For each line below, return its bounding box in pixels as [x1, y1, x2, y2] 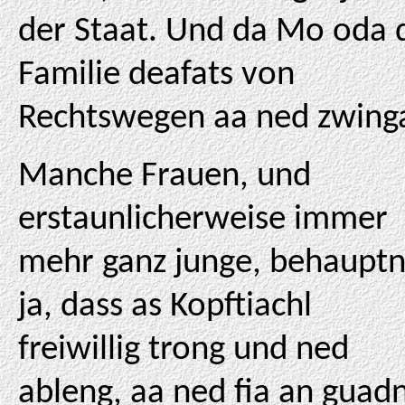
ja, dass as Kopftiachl [18, 289, 312, 325]
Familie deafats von [18, 58, 295, 93]
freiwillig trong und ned [18, 333, 349, 368]
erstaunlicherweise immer [18, 202, 388, 238]
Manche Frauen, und [18, 159, 311, 194]
